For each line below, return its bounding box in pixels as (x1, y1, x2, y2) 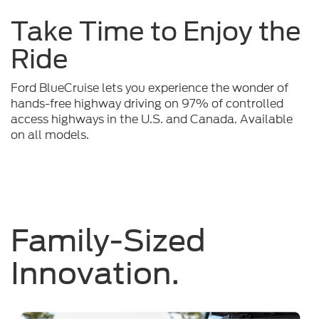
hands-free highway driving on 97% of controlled (11, 95, 283, 113)
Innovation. (11, 256, 179, 292)
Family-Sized (11, 223, 206, 259)
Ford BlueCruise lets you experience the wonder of (11, 80, 288, 97)
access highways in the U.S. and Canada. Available (11, 111, 293, 128)
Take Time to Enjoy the (11, 16, 301, 48)
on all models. (11, 127, 89, 144)
